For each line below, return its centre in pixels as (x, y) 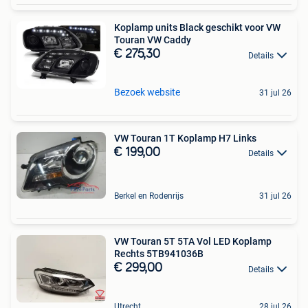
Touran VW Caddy (153, 40)
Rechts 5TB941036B (159, 254)
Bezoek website (147, 92)
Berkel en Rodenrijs (149, 196)
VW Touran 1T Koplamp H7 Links (185, 138)
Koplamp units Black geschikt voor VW (197, 28)
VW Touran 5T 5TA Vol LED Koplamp (193, 242)
